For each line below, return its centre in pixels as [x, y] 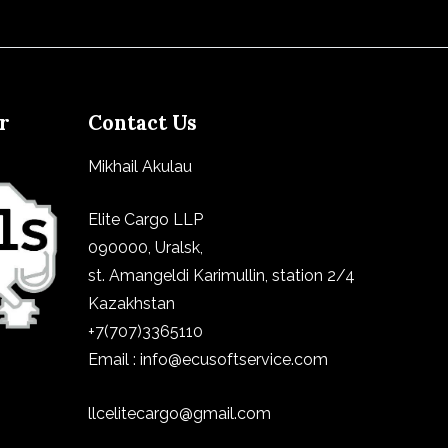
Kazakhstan [134, 304]
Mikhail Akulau [140, 166]
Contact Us [143, 123]
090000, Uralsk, [146, 248]
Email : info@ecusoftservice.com [208, 360]
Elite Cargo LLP [146, 220]
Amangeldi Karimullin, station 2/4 [232, 276]
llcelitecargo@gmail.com [180, 413]
